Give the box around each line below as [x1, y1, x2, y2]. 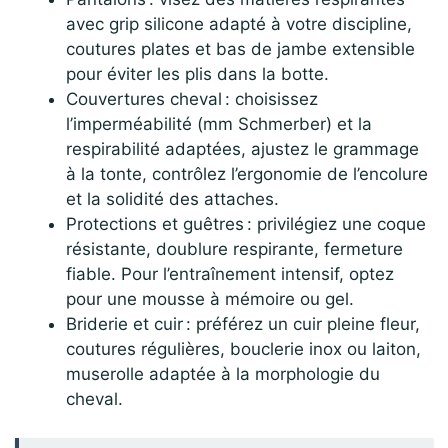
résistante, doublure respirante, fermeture [66, 239, 403, 260]
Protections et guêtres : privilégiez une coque [66, 214, 426, 235]
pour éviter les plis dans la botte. [66, 64, 329, 85]
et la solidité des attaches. [66, 189, 279, 210]
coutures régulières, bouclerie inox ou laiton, [66, 339, 421, 360]
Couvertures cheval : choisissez [66, 89, 318, 110]
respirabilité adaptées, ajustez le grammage [66, 139, 419, 160]
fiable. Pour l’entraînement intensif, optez [66, 264, 394, 285]
